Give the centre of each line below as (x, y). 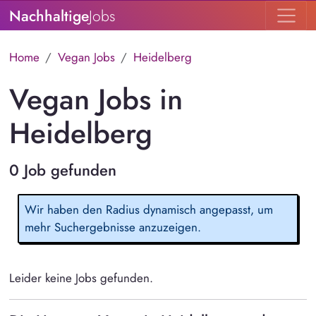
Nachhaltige (49, 16)
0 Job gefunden (62, 170)
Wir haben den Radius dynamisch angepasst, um (148, 209)
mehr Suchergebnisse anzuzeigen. (113, 227)
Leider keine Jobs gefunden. (81, 278)
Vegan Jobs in (96, 99)
